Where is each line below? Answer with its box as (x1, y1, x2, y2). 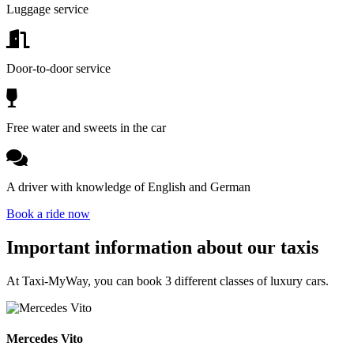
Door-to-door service (6, 62, 111, 76)
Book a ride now (6, 207, 90, 221)
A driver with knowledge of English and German (6, 180, 250, 194)
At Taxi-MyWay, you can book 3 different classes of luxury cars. (6, 273, 329, 288)
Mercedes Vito (6, 332, 83, 346)
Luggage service (6, 2, 88, 17)
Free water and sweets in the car (6, 121, 166, 135)
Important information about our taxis (6, 236, 318, 258)
